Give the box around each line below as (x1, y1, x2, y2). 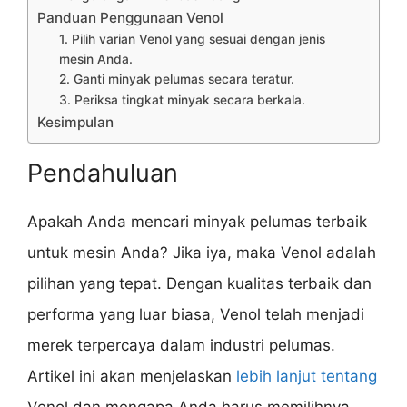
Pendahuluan (27, 157, 178, 188)
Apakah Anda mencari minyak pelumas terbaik (27, 212, 367, 231)
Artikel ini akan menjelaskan (27, 366, 236, 385)
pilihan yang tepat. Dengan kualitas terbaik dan (27, 273, 372, 293)
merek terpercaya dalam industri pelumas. (27, 335, 335, 354)
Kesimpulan (37, 113, 114, 131)
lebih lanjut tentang (236, 366, 377, 385)
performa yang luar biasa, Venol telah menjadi (27, 304, 364, 323)
